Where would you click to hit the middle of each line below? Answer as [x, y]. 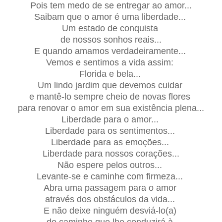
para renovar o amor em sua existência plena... [111, 108]
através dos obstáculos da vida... [111, 199]
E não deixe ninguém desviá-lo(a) [111, 210]
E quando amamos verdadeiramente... [111, 51]
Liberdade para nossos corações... [111, 153]
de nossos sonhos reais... [111, 39]
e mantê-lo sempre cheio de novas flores [111, 96]
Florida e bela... [111, 74]
